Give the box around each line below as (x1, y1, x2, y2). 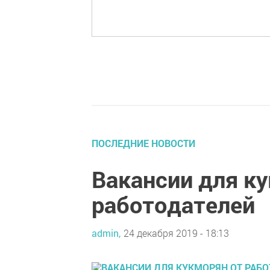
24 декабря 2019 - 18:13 (124, 226, 229, 239)
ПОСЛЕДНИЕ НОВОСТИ (92, 137, 195, 149)
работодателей (92, 189, 255, 219)
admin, (92, 226, 121, 239)
